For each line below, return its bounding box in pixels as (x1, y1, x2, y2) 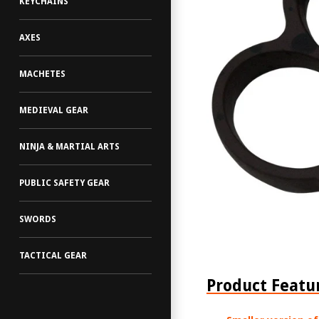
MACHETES (19, 69, 66, 79)
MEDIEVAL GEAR (19, 105, 88, 115)
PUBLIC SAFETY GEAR (19, 178, 110, 188)
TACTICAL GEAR (19, 251, 87, 261)
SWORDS (19, 214, 56, 224)
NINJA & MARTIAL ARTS (19, 142, 120, 152)
